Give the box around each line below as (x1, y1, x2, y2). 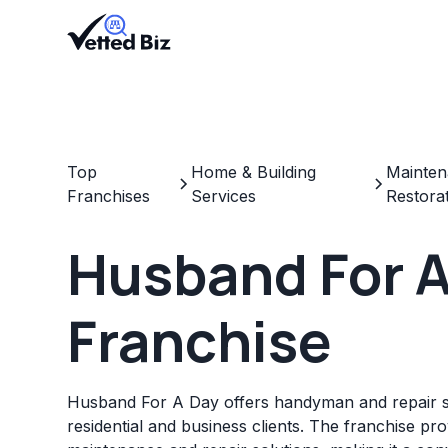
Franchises (67, 186, 151, 206)
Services (191, 186, 257, 206)
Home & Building (191, 162, 317, 182)
